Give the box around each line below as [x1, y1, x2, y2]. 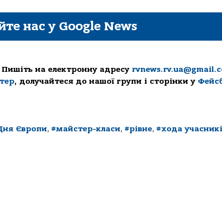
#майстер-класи [51, 124, 120, 134]
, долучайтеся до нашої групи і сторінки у [14, 77, 198, 86]
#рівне [124, 124, 152, 134]
